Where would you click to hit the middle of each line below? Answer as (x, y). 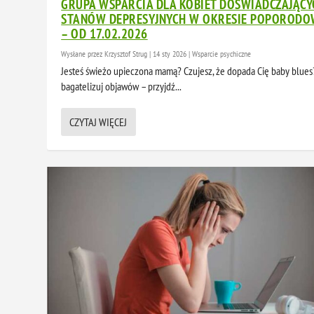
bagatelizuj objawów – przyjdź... (122, 87)
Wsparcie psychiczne (222, 54)
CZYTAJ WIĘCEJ (98, 122)
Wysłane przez (83, 54)
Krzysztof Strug (126, 54)
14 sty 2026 (170, 54)
